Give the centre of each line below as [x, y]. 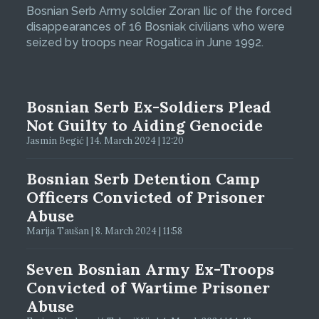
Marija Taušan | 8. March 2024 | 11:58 [104, 231]
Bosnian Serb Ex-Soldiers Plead [148, 107]
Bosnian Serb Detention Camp [143, 179]
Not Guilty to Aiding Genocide [144, 126]
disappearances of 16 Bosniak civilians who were [155, 27]
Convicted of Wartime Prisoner [148, 288]
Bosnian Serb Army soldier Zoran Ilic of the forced [159, 11]
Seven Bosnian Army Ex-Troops [150, 270]
